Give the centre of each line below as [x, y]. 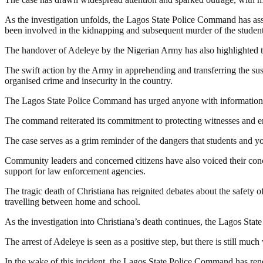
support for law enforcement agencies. [75, 171]
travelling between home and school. [73, 202]
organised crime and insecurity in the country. [89, 81]
